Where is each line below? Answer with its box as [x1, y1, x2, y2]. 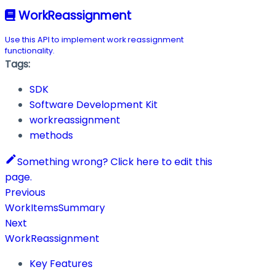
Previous [5, 185, 45, 199]
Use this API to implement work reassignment [5, 34, 184, 45]
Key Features [29, 256, 93, 271]
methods [29, 128, 73, 142]
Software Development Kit [29, 97, 158, 112]
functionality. [5, 45, 55, 56]
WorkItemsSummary [5, 200, 105, 215]
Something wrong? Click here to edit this [17, 154, 212, 169]
